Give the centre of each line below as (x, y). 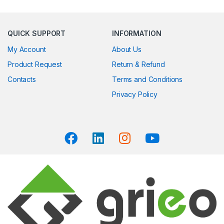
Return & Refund (138, 64)
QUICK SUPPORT (37, 33)
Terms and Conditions (147, 79)
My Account (27, 49)
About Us (127, 49)
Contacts (22, 79)
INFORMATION (137, 33)
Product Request (35, 64)
